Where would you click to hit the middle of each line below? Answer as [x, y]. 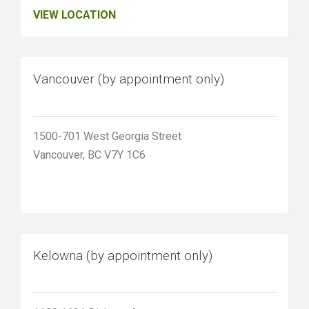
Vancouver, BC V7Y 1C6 [89, 155]
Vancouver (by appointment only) [129, 79]
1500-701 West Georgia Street [107, 137]
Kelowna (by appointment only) [123, 256]
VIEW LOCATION [74, 15]
